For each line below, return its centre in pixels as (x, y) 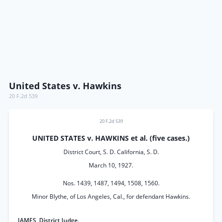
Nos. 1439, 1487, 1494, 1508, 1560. (111, 183)
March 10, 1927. (111, 165)
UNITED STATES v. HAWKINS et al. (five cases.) (111, 138)
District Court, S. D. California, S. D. (111, 152)
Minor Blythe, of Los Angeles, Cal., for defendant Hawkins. (111, 196)
